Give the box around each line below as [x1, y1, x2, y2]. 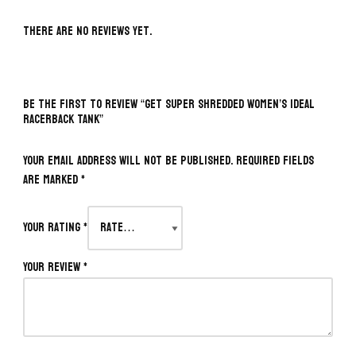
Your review [23, 257, 83, 278]
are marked [23, 169, 81, 191]
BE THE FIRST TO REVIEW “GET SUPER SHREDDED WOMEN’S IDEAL [23, 94, 315, 115]
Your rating [23, 217, 83, 238]
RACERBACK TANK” [23, 109, 103, 130]
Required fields [236, 150, 314, 172]
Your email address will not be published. [23, 150, 233, 172]
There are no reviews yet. [23, 21, 152, 42]
